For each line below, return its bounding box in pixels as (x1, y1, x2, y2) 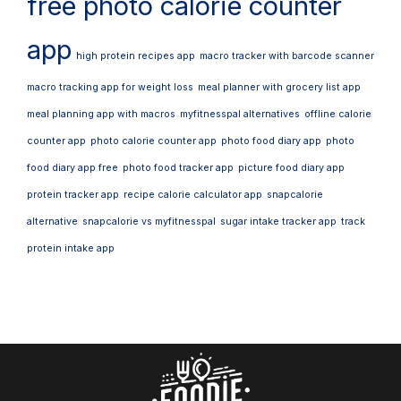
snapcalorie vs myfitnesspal (82, 216, 216, 228)
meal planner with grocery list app (198, 81, 361, 94)
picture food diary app (238, 162, 345, 175)
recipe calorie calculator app (124, 189, 262, 201)
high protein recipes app (76, 50, 195, 63)
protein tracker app (27, 189, 119, 201)
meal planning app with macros (27, 108, 175, 121)
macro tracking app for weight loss (27, 81, 193, 94)
